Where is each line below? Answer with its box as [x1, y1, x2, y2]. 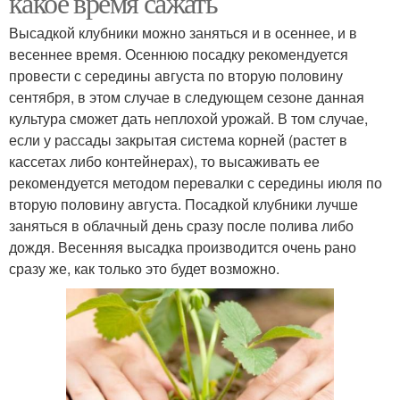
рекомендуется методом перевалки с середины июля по [9, 172, 382, 193]
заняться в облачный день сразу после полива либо [9, 215, 354, 236]
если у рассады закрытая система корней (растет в [9, 129, 347, 150]
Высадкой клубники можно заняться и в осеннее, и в [9, 22, 357, 43]
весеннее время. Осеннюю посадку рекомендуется [9, 44, 348, 64]
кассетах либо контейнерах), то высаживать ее [9, 151, 320, 171]
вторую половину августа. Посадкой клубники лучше [9, 194, 358, 214]
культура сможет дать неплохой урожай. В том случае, [9, 108, 368, 129]
